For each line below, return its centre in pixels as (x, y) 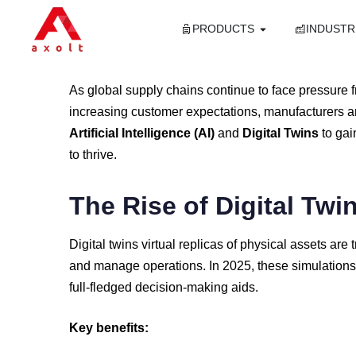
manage (118, 266)
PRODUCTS (223, 29)
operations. (176, 266)
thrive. (100, 155)
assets (310, 244)
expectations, (225, 112)
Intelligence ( (160, 133)
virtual (160, 244)
